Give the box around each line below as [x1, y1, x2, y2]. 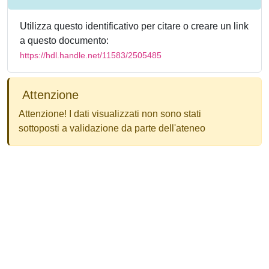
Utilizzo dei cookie [5, 253, 87, 264]
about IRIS [100, 239, 147, 249]
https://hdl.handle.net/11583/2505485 [20, 50, 162, 60]
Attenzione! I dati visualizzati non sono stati [19, 108, 201, 119]
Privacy [107, 253, 141, 264]
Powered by [5, 239, 61, 249]
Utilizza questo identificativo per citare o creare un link [20, 20, 249, 31]
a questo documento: [20, 35, 109, 46]
